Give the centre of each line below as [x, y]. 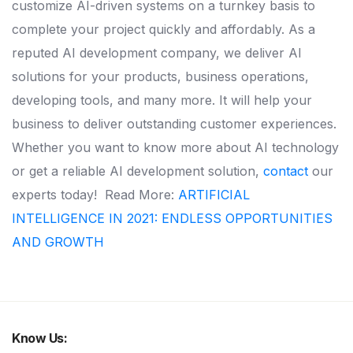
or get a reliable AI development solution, [137, 171]
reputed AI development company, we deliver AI [157, 53]
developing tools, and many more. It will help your [162, 100]
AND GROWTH [58, 242]
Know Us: [39, 338]
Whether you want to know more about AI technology [175, 148]
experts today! [56, 195]
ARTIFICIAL [214, 195]
